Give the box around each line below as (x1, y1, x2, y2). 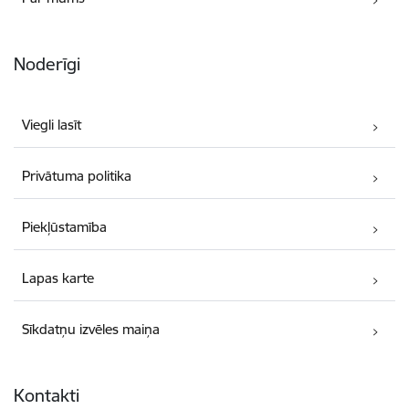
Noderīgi (14, 53, 80, 76)
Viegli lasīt (22, 116, 82, 134)
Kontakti (14, 384, 79, 407)
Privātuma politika (22, 167, 132, 185)
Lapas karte (22, 269, 95, 288)
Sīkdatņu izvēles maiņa (22, 320, 161, 339)
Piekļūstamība (22, 218, 108, 236)
